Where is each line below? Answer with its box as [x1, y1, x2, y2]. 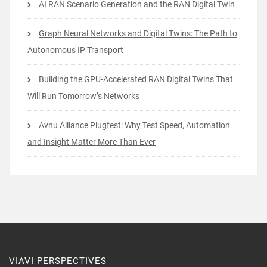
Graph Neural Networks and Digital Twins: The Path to [39, 29, 237, 39]
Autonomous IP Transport [27, 45, 123, 55]
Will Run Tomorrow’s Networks [27, 91, 139, 101]
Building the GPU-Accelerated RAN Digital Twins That [39, 74, 233, 85]
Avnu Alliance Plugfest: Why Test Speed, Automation [39, 120, 230, 131]
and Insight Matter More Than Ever [27, 137, 156, 147]
